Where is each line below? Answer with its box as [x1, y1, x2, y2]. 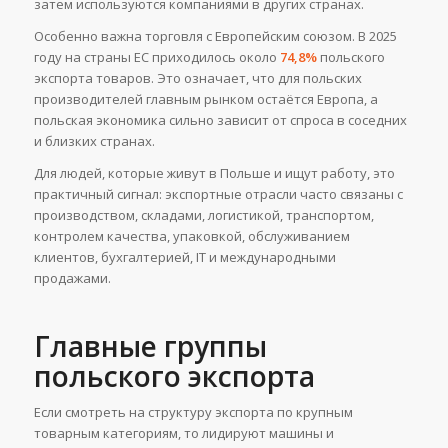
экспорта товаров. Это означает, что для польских [33, 69, 362, 88]
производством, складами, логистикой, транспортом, [33, 206, 374, 225]
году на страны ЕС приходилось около [33, 48, 280, 67]
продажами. [33, 269, 111, 288]
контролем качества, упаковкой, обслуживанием [33, 227, 350, 246]
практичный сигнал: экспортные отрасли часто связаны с [33, 185, 403, 204]
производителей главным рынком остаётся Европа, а [33, 90, 378, 109]
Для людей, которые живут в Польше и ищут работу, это [33, 164, 395, 183]
